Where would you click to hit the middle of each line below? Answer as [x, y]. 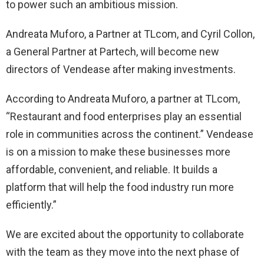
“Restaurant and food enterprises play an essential [124, 117]
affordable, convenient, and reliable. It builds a [112, 170]
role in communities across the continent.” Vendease [130, 134]
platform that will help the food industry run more [120, 187]
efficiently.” [31, 205]
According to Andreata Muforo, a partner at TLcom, [123, 99]
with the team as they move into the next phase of [123, 252]
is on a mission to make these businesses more [118, 152]
